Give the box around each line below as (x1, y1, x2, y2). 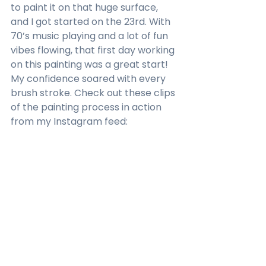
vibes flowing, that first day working (11, 43, 177, 58)
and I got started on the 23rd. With (11, 15, 173, 29)
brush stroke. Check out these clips (11, 86, 178, 100)
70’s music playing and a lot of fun (11, 29, 170, 43)
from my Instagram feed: (11, 115, 130, 129)
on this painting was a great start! (11, 58, 170, 72)
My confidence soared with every (11, 72, 168, 86)
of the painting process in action (11, 100, 164, 115)
